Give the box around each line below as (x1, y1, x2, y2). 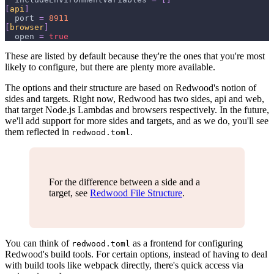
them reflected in (5, 126, 72, 137)
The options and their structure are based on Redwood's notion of (5, 82, 256, 93)
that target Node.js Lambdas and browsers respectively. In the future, (5, 104, 269, 115)
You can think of (5, 237, 72, 248)
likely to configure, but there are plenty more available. (5, 61, 215, 72)
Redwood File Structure (90, 187, 182, 198)
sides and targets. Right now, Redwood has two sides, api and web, (5, 93, 264, 104)
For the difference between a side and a (49, 176, 200, 187)
